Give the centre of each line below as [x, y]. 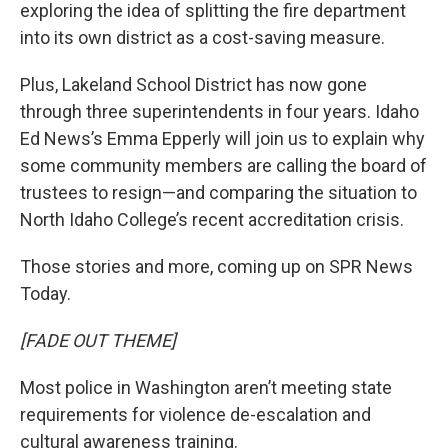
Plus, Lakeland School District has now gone [193, 84]
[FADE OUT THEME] [98, 340]
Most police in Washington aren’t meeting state [206, 387]
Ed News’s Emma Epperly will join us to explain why [222, 138]
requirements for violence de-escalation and [195, 414]
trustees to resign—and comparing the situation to [218, 192]
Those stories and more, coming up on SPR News [216, 266]
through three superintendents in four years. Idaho [219, 111]
